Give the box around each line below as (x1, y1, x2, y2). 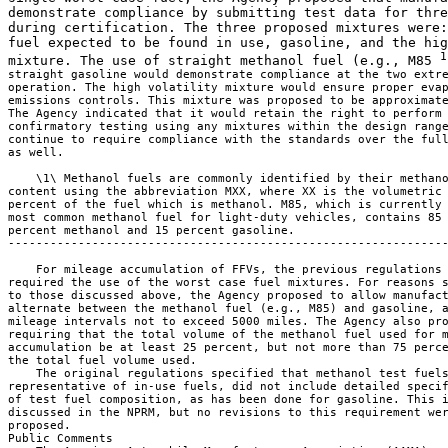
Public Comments (8, 432, 113, 446)
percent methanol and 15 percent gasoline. (8, 224, 295, 238)
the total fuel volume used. (8, 354, 197, 368)
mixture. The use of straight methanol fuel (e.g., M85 (8, 53, 440, 69)
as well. (8, 146, 64, 160)
